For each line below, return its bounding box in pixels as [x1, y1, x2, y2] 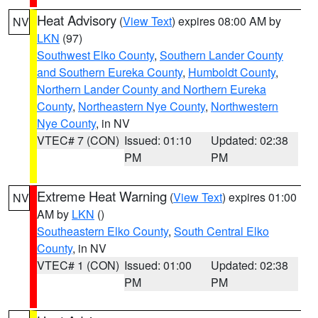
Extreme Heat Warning [37, 187, 167, 205]
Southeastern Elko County [37, 223, 168, 239]
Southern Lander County [160, 47, 283, 63]
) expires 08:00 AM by [172, 13, 281, 29]
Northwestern [211, 98, 278, 114]
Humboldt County [188, 64, 275, 80]
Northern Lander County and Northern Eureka [37, 81, 266, 97]
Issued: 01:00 [124, 257, 192, 273]
